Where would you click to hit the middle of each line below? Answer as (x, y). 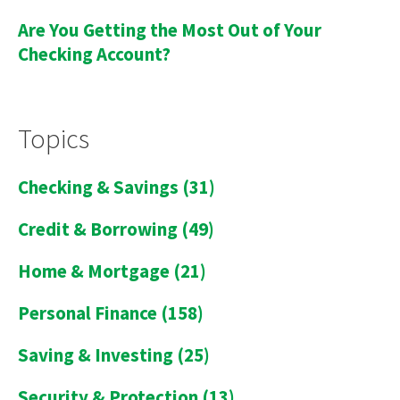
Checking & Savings (100, 187)
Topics (54, 138)
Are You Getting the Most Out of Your (170, 29)
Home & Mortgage (96, 271)
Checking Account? (94, 54)
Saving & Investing (97, 354)
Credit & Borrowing (100, 229)
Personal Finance (89, 312)
